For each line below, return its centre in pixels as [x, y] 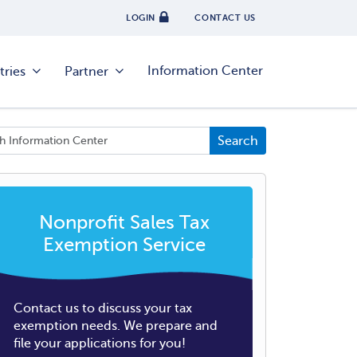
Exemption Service [124, 245]
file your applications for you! [100, 343]
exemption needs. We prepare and [116, 326]
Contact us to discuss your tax [103, 308]
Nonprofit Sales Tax [124, 223]
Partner [86, 72]
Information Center [205, 71]
